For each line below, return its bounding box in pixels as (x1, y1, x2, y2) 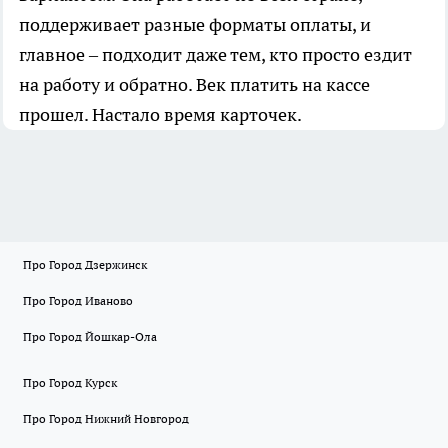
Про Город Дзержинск (23, 257, 147, 273)
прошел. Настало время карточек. (19, 103, 302, 127)
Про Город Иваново (23, 293, 133, 309)
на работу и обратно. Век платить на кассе (19, 73, 370, 97)
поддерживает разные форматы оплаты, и (19, 13, 371, 37)
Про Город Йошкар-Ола (23, 329, 157, 345)
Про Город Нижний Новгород (23, 411, 189, 427)
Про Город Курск (23, 375, 117, 391)
